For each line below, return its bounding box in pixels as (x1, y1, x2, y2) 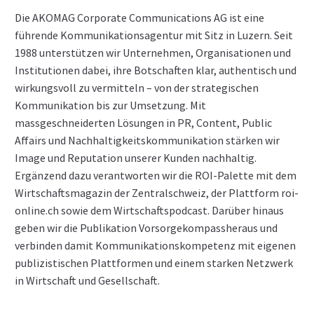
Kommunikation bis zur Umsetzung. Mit (14, 97, 206, 112)
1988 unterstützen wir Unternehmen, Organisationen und (14, 45, 291, 60)
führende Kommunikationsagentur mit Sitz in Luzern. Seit (14, 27, 293, 42)
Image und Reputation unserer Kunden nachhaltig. (14, 150, 257, 165)
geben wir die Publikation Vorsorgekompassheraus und (14, 220, 278, 235)
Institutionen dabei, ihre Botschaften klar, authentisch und (14, 62, 296, 77)
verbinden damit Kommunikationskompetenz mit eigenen (14, 238, 296, 252)
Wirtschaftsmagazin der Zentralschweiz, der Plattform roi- (14, 185, 299, 200)
